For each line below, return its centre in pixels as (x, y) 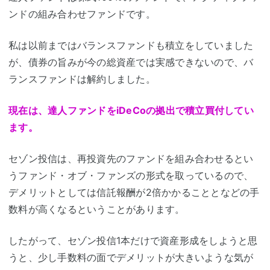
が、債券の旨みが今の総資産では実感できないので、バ (131, 62)
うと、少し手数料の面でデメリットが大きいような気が (131, 258)
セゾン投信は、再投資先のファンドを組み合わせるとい (131, 159)
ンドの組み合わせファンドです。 (82, 14)
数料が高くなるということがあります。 (97, 209)
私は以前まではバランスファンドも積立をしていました (131, 46)
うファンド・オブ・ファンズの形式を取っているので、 (131, 176)
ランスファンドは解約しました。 (82, 79)
